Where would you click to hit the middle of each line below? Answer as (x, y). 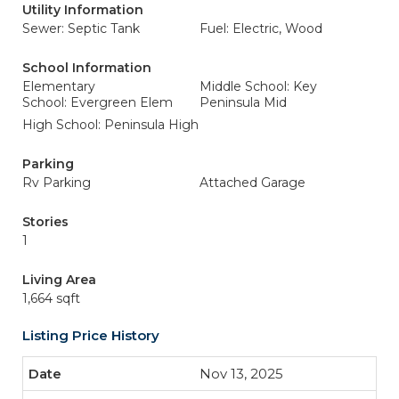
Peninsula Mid (243, 102)
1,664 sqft (51, 298)
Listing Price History (91, 335)
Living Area (59, 280)
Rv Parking (57, 183)
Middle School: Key (258, 86)
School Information (87, 68)
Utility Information (83, 10)
